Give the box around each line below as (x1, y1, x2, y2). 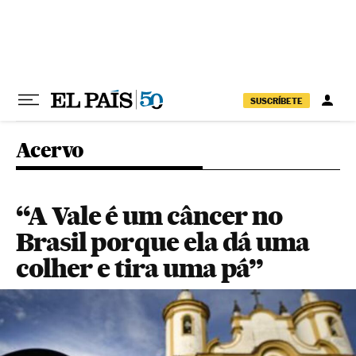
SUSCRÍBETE (250, 95, 303, 106)
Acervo (16, 137, 84, 162)
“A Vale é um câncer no (16, 200, 283, 231)
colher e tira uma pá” (16, 253, 264, 284)
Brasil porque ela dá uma (16, 226, 310, 257)
